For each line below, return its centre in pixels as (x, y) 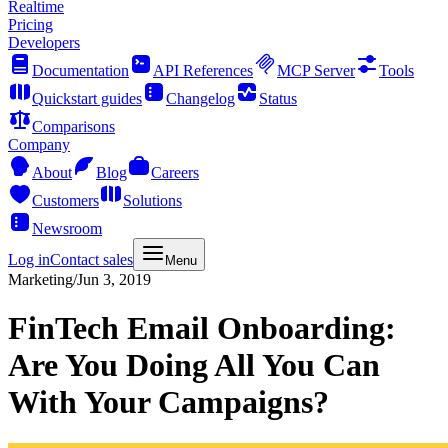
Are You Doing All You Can (194, 365)
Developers (44, 42)
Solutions (152, 200)
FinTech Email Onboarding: (202, 328)
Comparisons (73, 126)
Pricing (30, 24)
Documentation (80, 70)
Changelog (200, 98)
